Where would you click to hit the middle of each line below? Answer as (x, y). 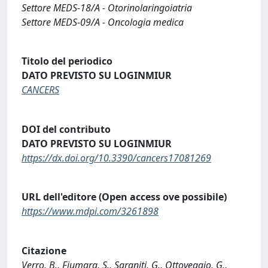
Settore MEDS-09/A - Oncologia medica (103, 22)
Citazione (44, 250)
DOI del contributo (66, 129)
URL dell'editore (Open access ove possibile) (124, 197)
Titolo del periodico (67, 61)
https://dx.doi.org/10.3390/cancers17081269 (116, 158)
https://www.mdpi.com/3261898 (90, 211)
